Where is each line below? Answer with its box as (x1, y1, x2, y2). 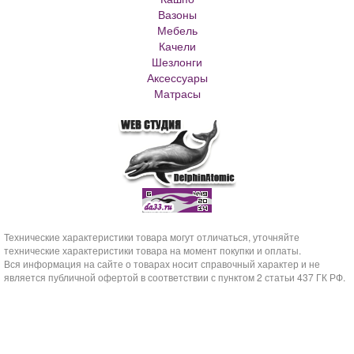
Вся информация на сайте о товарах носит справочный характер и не (4, 257, 320, 271)
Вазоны (157, 6, 197, 23)
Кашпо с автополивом (175, 38, 290, 55)
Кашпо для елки (191, 6, 274, 23)
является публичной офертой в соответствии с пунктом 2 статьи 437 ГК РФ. (4, 270, 345, 284)
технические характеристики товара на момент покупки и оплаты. (4, 243, 301, 258)
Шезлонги (152, 54, 202, 70)
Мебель (156, 22, 198, 39)
